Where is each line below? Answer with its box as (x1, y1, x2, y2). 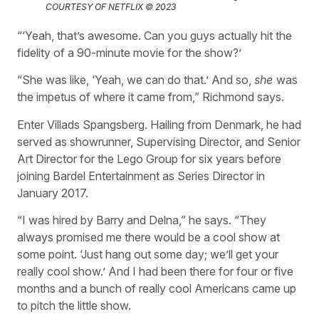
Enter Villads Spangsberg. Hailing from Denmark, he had (17, 117, 301, 132)
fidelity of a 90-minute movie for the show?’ (17, 46, 241, 61)
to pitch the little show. (17, 298, 131, 313)
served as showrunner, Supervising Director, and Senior (17, 134, 300, 149)
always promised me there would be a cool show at (17, 230, 280, 245)
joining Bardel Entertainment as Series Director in (17, 168, 265, 183)
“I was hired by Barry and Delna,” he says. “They (17, 213, 266, 228)
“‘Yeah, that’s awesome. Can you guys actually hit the (17, 28, 292, 43)
